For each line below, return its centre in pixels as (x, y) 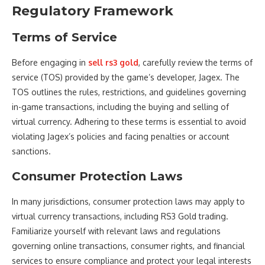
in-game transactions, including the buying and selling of (120, 106)
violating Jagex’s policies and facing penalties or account (121, 136)
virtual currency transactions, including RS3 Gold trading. (120, 216)
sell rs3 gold (113, 62)
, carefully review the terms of (195, 62)
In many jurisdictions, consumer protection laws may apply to (128, 201)
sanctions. (31, 151)
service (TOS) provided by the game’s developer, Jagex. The (126, 77)
